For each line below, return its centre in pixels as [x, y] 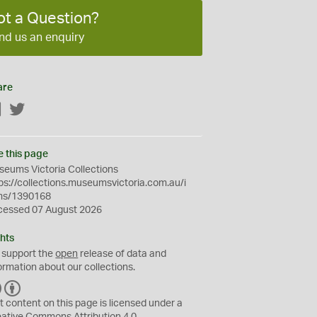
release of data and [122, 254]
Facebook [25, 110]
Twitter [41, 110]
